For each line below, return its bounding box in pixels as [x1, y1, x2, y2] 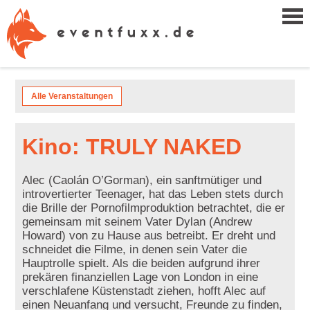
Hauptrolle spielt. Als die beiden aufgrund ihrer [22, 257, 261, 270]
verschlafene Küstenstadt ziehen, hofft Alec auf [22, 284, 266, 298]
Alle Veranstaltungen [31, 91, 113, 101]
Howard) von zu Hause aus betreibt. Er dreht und [22, 229, 276, 242]
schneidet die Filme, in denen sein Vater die [22, 243, 248, 256]
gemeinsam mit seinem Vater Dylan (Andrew [22, 215, 253, 228]
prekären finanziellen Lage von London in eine [22, 271, 259, 284]
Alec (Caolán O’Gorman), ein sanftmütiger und [22, 174, 262, 187]
